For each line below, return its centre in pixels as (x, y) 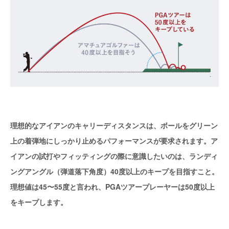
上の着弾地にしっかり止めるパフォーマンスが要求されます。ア (114, 141)
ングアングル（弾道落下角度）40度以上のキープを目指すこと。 (114, 171)
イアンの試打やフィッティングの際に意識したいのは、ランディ (114, 156)
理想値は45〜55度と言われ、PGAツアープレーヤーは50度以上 (112, 187)
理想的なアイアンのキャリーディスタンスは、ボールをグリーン (114, 125)
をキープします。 (39, 202)
